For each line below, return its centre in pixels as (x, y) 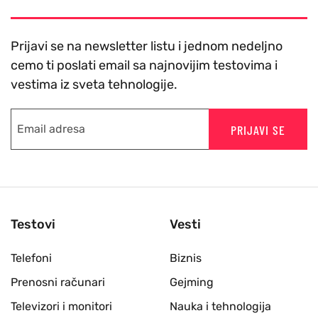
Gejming (192, 283)
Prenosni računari (58, 283)
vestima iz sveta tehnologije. (94, 85)
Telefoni (31, 258)
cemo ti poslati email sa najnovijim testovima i (144, 66)
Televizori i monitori (61, 307)
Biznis (186, 258)
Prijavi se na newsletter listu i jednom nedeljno (147, 46)
